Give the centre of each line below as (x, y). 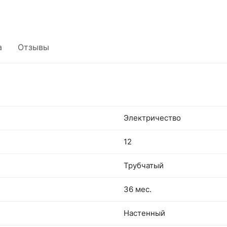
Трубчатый (144, 165)
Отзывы (33, 47)
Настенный (144, 213)
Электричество (152, 118)
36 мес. (138, 189)
